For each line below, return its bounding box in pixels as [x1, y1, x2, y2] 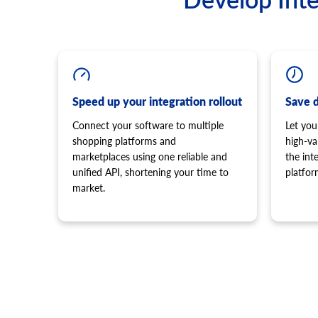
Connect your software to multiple [72, 119, 224, 132]
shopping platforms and [72, 135, 176, 148]
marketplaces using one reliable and [72, 150, 227, 163]
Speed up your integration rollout [72, 94, 242, 109]
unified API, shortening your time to [72, 166, 229, 179]
